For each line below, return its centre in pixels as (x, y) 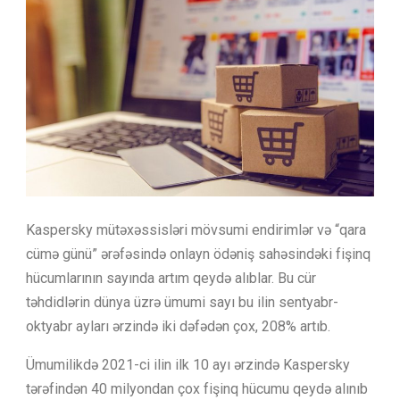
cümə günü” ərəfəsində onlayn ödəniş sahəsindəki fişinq (198, 254)
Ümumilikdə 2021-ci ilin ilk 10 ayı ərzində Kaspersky (188, 364)
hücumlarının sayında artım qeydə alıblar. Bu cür (171, 278)
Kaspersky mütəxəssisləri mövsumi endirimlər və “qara (196, 229)
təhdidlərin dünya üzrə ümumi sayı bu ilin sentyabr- (182, 302)
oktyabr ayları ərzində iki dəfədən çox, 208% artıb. (180, 326)
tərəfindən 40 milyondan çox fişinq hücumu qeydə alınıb (197, 388)
